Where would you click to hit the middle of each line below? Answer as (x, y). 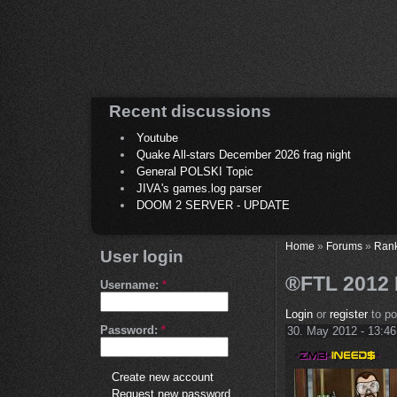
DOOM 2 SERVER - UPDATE (213, 206)
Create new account (163, 378)
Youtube (157, 138)
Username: (131, 285)
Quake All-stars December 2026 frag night (244, 155)
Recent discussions (190, 111)
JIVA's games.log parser (199, 189)
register (349, 315)
